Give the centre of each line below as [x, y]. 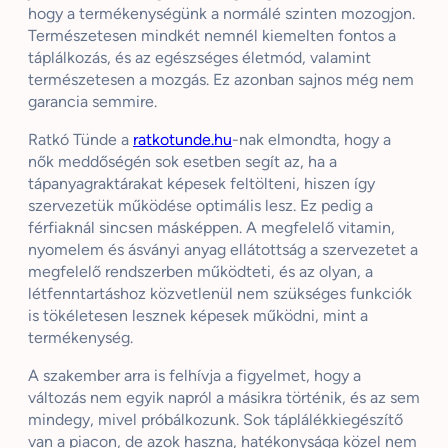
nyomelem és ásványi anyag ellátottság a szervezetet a [223, 250]
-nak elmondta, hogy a [311, 140]
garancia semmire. [92, 102]
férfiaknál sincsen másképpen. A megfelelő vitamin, [211, 228]
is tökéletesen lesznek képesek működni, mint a [198, 316]
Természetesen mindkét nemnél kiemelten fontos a [212, 36]
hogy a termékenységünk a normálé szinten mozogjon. [221, 14]
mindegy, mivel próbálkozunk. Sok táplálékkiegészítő [215, 420]
